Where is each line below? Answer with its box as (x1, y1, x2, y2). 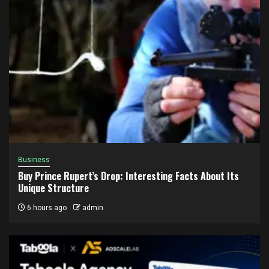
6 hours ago (25, 204, 67, 212)
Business (18, 156, 50, 164)
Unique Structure (18, 181, 89, 195)
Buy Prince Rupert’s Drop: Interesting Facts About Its (18, 169, 239, 183)
